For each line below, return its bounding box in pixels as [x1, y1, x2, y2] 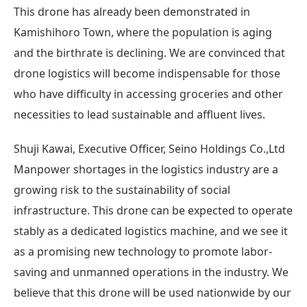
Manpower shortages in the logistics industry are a [14, 161, 278, 177]
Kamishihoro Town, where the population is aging [14, 24, 272, 40]
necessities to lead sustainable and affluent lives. [14, 106, 265, 122]
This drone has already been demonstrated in [14, 3, 250, 19]
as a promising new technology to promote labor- [14, 243, 272, 259]
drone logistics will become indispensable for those [14, 65, 280, 81]
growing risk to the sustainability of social [14, 182, 230, 197]
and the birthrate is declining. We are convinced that [14, 45, 285, 60]
